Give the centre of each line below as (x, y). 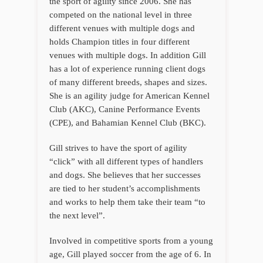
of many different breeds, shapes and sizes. (128, 82)
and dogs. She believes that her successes (125, 175)
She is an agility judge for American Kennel (129, 95)
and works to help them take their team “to (127, 202)
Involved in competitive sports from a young (131, 240)
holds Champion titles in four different (119, 41)
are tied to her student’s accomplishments (125, 188)
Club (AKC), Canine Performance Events (125, 109)
